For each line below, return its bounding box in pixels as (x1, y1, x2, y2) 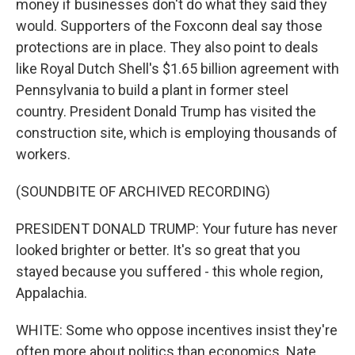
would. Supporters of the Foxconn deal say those (16, 17, 323, 34)
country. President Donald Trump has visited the (16, 103, 316, 120)
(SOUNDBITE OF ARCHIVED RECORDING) (16, 183, 270, 200)
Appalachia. (16, 284, 87, 301)
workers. (16, 146, 71, 162)
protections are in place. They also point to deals (16, 39, 319, 55)
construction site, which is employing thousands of (16, 124, 338, 141)
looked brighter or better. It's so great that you (16, 242, 300, 258)
